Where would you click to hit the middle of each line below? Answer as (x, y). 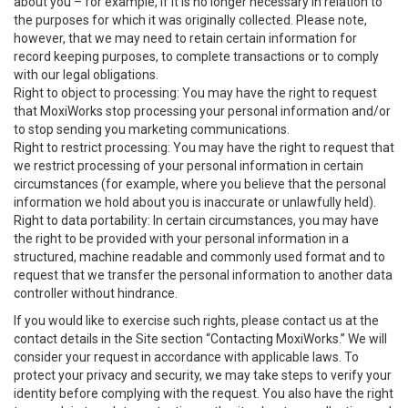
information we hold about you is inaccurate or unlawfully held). (195, 202)
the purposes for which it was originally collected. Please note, (190, 20)
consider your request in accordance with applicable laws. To (186, 357)
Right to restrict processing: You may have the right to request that (204, 148)
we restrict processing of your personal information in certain (189, 166)
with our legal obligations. (86, 75)
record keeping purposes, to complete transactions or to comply (196, 56)
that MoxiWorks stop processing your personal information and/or (202, 111)
